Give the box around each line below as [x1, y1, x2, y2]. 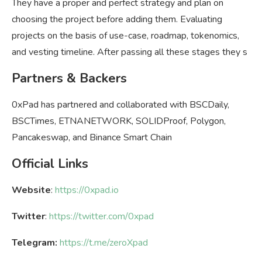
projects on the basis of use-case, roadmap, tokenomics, [12, 29, 239, 43]
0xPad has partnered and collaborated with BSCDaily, [12, 98, 229, 112]
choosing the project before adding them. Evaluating [12, 13, 222, 26]
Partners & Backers [12, 70, 127, 88]
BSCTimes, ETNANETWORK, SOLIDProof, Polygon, [12, 115, 226, 128]
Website [12, 184, 51, 197]
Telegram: [12, 236, 60, 250]
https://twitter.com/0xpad [49, 210, 154, 223]
